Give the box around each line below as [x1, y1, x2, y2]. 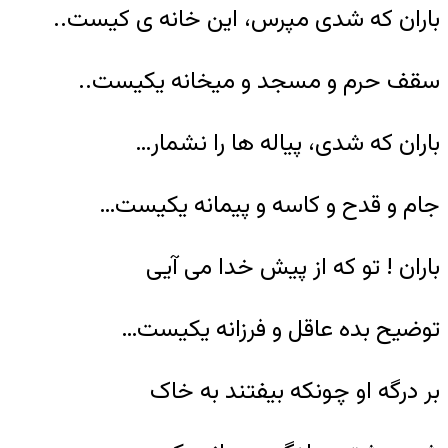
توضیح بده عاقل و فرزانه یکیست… [121, 310, 440, 349]
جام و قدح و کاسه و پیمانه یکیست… [99, 186, 440, 225]
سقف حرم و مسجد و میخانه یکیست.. [78, 62, 440, 101]
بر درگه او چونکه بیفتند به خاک [150, 372, 440, 411]
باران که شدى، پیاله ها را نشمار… [135, 124, 440, 163]
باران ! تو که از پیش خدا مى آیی [146, 248, 440, 287]
